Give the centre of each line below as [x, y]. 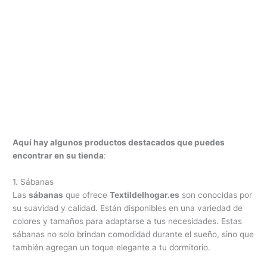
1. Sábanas [33, 181]
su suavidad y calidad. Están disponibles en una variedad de [128, 208]
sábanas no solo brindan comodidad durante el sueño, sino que [133, 234]
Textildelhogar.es [145, 195]
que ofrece [87, 195]
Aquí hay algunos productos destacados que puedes [119, 143]
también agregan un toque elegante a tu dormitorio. [112, 247]
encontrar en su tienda [58, 156]
